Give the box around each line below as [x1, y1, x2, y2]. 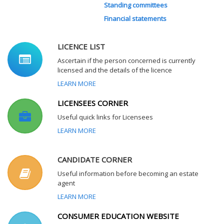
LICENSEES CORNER [57, 97, 128, 108]
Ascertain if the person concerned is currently [57, 55, 195, 65]
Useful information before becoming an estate [57, 168, 198, 178]
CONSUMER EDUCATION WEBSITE [57, 210, 179, 221]
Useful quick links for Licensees [57, 112, 153, 121]
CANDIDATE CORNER [57, 154, 132, 164]
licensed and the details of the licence [57, 65, 172, 74]
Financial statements [104, 14, 166, 23]
